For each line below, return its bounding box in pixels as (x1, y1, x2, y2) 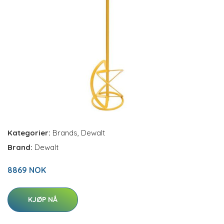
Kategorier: (7, 128, 50, 137)
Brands (52, 128, 77, 137)
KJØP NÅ (28, 195, 57, 204)
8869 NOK (7, 165, 46, 175)
